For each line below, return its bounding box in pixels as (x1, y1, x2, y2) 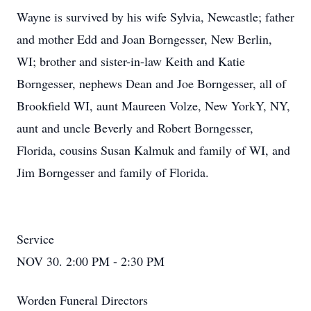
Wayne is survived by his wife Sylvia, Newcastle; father (17, 8, 294, 25)
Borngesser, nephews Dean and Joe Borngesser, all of (17, 75, 286, 92)
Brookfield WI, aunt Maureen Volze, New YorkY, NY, (17, 97, 290, 114)
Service (17, 230, 54, 247)
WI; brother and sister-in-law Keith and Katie (17, 53, 245, 69)
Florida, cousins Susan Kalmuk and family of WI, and (17, 142, 290, 158)
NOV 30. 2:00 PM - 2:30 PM (17, 253, 165, 269)
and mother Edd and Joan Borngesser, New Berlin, (17, 31, 272, 47)
